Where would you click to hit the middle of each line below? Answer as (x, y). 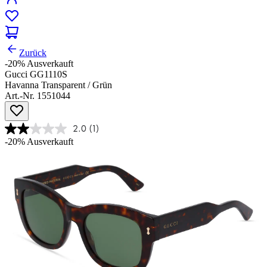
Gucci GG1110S (36, 74)
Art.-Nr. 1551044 (38, 96)
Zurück (33, 53)
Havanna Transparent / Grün (58, 85)
